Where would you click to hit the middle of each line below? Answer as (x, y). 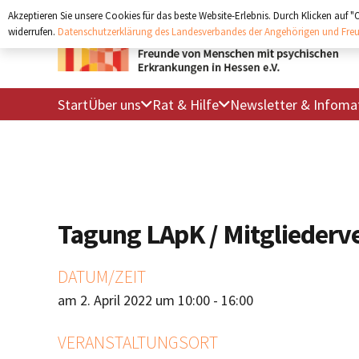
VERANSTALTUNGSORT (138, 343)
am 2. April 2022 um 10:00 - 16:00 (155, 300)
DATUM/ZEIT (102, 277)
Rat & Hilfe (186, 104)
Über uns (115, 104)
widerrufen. (33, 32)
